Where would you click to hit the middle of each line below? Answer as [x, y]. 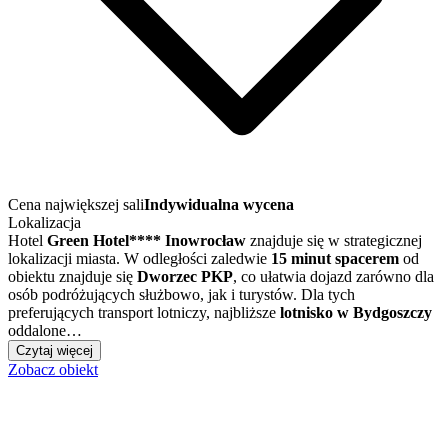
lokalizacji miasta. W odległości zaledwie [139, 258]
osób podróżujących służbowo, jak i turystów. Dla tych [181, 294]
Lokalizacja [44, 222]
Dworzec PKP [185, 276]
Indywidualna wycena [219, 204]
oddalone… [45, 330]
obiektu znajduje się [72, 276]
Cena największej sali [76, 204]
